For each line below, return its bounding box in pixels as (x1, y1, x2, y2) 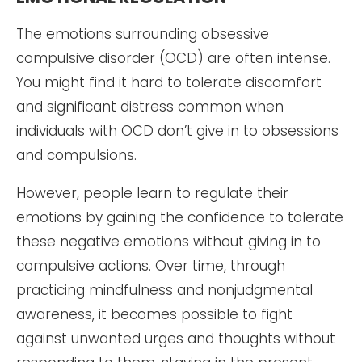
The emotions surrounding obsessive (16, 24, 269, 44)
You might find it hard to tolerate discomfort (16, 73, 322, 93)
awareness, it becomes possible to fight (16, 305, 293, 325)
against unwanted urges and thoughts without (16, 329, 335, 349)
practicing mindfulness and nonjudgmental (16, 280, 313, 301)
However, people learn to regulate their (16, 183, 288, 204)
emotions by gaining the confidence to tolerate (16, 208, 343, 228)
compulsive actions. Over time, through (16, 256, 285, 276)
